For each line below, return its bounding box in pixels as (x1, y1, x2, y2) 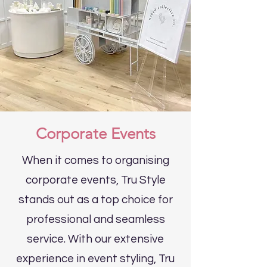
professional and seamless (26, 213, 165, 226)
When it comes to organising (21, 154, 169, 167)
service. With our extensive (27, 233, 164, 246)
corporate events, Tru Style (25, 174, 166, 187)
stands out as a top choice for (18, 194, 173, 206)
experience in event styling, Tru (16, 253, 175, 265)
